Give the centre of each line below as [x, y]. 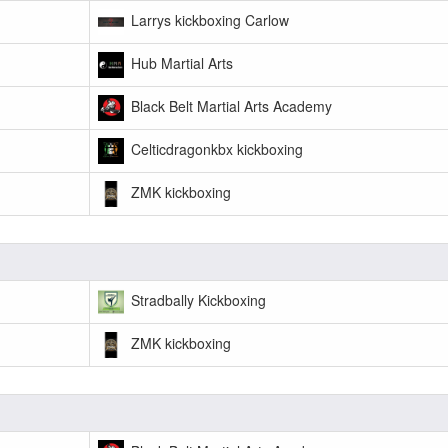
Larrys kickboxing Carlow [208, 19]
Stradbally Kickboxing [196, 299]
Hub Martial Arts [180, 62]
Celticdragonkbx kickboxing [215, 148]
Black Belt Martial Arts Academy [229, 105]
